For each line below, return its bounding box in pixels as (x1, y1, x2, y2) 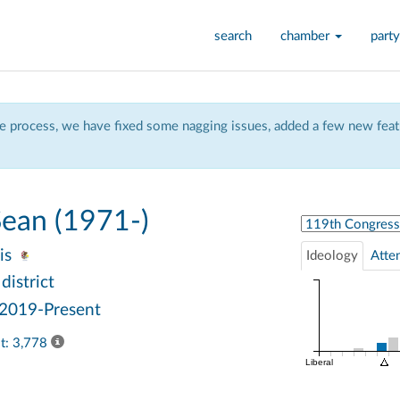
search (214, 29, 252, 43)
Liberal (304, 357, 332, 368)
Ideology (305, 249, 358, 262)
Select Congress (299, 213, 396, 228)
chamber (280, 29, 333, 43)
